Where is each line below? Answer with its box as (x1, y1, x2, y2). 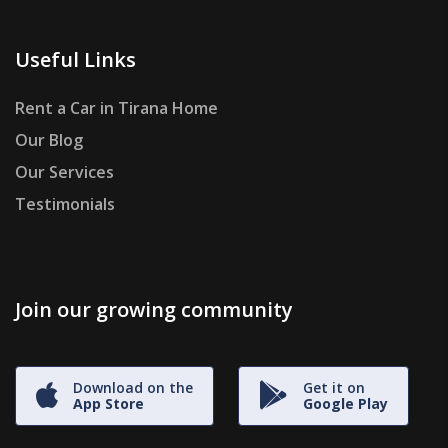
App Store (73, 394, 144, 414)
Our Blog (15, 129, 83, 152)
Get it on (303, 378, 365, 398)
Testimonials (15, 193, 115, 216)
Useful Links (15, 46, 136, 74)
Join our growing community (15, 296, 293, 324)
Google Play (303, 394, 388, 414)
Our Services (15, 161, 114, 184)
